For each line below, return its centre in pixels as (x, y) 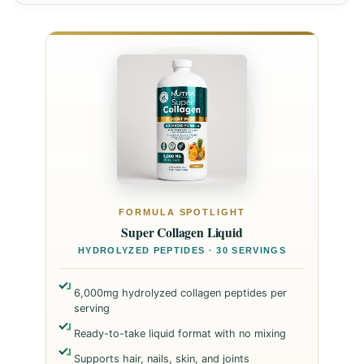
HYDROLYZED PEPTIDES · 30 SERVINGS (182, 251)
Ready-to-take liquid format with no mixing (180, 334)
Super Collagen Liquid (182, 232)
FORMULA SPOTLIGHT (182, 212)
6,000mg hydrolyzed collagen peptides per (180, 293)
